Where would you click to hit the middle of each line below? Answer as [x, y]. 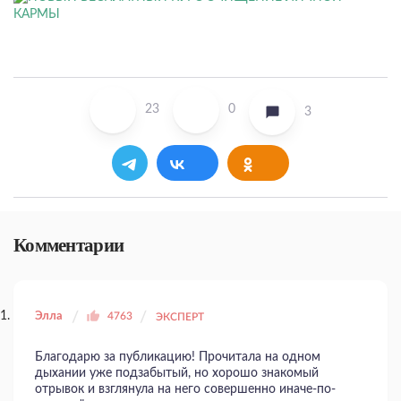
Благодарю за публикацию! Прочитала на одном [178, 357]
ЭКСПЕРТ [180, 316]
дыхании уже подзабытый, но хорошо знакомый [177, 373]
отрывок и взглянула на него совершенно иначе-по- [185, 389]
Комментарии [69, 245]
